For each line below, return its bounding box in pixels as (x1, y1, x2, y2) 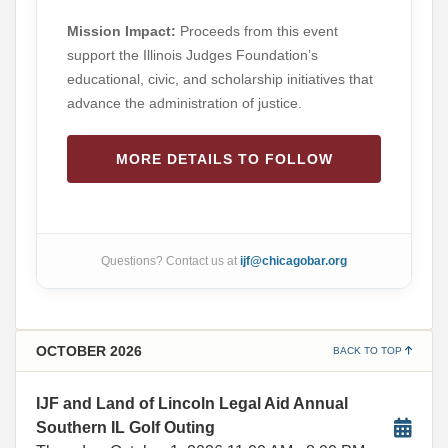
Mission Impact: (67, 23, 176, 39)
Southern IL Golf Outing (36, 419, 215, 436)
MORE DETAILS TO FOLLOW (115, 151, 333, 167)
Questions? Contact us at (101, 254, 240, 268)
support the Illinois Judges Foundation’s (67, 47, 318, 63)
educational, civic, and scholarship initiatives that (67, 71, 373, 87)
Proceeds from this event (176, 23, 338, 39)
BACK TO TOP (333, 345, 405, 356)
